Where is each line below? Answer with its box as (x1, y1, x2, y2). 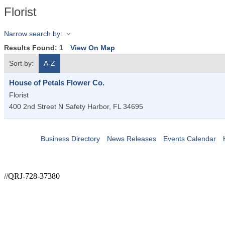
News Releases (106, 135, 156, 143)
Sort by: (9, 59, 34, 68)
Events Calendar (163, 135, 216, 143)
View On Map (70, 44, 115, 52)
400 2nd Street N (9, 102, 63, 111)
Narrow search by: (4, 30, 62, 38)
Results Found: (4, 44, 59, 52)
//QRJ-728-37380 (4, 172, 60, 181)
